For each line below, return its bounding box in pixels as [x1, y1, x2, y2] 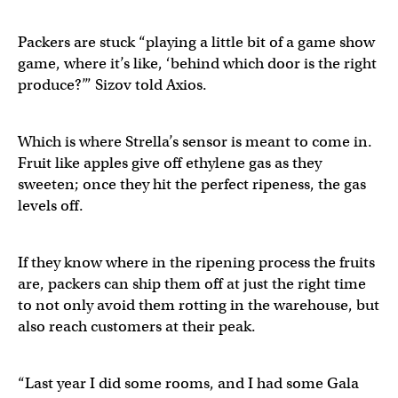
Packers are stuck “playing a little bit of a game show [18, 32, 375, 52]
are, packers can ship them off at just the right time [18, 274, 366, 293]
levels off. [18, 195, 87, 215]
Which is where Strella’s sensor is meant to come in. [18, 131, 372, 151]
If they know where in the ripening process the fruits [18, 252, 375, 272]
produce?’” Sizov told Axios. [18, 75, 207, 94]
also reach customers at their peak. [18, 316, 256, 336]
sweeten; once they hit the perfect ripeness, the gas [18, 174, 366, 194]
